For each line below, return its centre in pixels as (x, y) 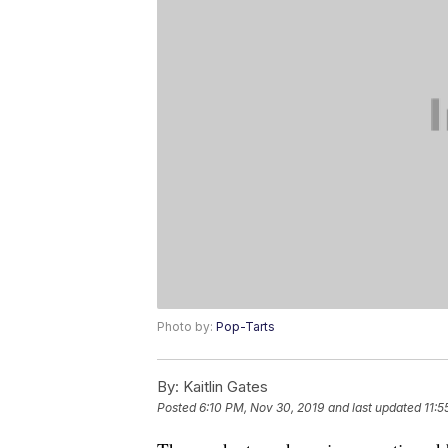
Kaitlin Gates (223, 387)
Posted (178, 408)
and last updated (374, 408)
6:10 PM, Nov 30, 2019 (261, 408)
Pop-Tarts (245, 327)
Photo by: (186, 327)
